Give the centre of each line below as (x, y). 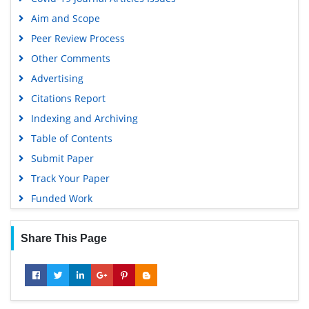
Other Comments (70, 58)
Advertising (57, 78)
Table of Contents (71, 138)
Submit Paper (62, 158)
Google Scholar (58, 47)
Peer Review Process (78, 38)
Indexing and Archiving (84, 118)
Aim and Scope (65, 18)
